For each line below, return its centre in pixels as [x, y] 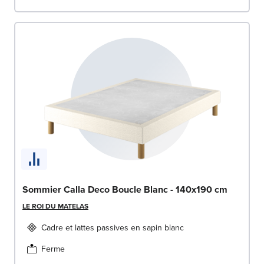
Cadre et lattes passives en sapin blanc [113, 228]
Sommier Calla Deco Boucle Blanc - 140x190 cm [125, 190]
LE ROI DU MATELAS [55, 206]
